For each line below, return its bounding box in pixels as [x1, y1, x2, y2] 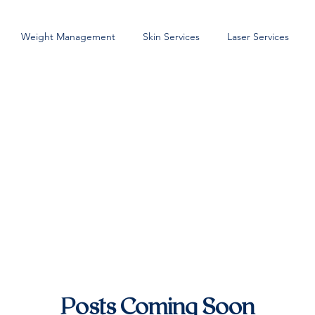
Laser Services [226, 30, 289, 43]
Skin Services [142, 30, 200, 43]
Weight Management [20, 30, 115, 43]
